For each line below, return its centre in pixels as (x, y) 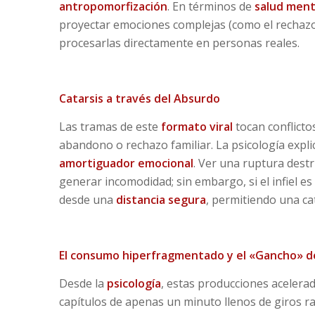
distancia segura (161, 199)
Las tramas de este (110, 126)
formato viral (197, 126)
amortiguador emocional (126, 163)
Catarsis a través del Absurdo (139, 99)
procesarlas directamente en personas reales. (179, 43)
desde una (87, 199)
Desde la (83, 283)
